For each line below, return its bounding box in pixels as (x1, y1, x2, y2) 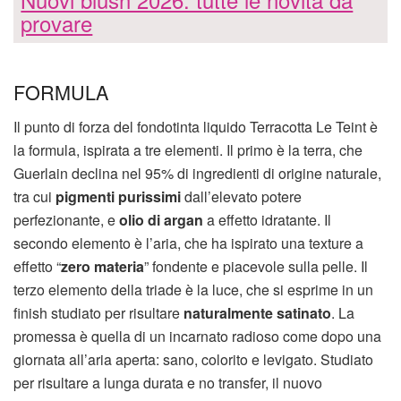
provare (21, 7, 93, 39)
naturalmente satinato (180, 302, 331, 323)
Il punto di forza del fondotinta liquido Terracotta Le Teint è (13, 115, 378, 137)
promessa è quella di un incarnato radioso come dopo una (13, 325, 381, 346)
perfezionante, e (13, 209, 115, 230)
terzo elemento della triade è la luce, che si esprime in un (13, 278, 373, 300)
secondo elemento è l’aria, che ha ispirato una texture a (13, 232, 363, 253)
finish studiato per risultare (13, 302, 180, 323)
